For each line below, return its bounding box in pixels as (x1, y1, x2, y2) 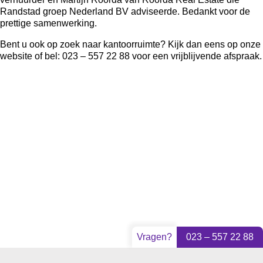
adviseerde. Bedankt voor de (129, 6, 250, 16)
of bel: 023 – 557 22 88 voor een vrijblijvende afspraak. (32, 50, 262, 61)
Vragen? (137, 231, 172, 242)
